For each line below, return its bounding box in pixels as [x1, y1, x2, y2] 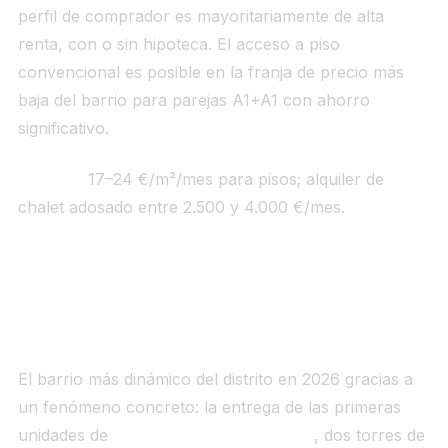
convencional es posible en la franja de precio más [17, 62, 404, 83]
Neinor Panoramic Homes [112, 425, 314, 445]
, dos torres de [313, 425, 425, 445]
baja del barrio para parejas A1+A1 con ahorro [17, 90, 370, 111]
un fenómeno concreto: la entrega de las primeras [17, 397, 401, 417]
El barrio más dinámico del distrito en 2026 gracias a [17, 369, 413, 389]
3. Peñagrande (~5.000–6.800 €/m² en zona [17, 299, 407, 322]
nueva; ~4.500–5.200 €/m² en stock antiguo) [17, 320, 416, 343]
